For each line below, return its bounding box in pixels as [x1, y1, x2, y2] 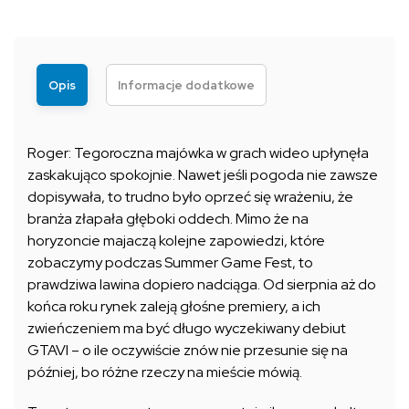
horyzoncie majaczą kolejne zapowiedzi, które [27, 231, 325, 251]
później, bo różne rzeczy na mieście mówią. [27, 362, 302, 383]
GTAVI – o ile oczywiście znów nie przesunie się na [27, 341, 348, 361]
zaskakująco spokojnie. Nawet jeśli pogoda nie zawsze [27, 165, 378, 185]
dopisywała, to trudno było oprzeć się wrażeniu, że [27, 187, 353, 207]
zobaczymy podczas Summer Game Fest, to [27, 253, 313, 273]
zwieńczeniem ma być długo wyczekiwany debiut [27, 319, 346, 339]
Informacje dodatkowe [118, 78, 255, 94]
